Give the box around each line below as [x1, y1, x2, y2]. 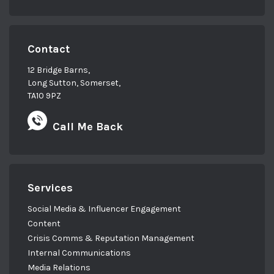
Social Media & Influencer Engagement [28, 204, 181, 215]
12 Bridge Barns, [28, 65, 90, 76]
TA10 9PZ [28, 91, 61, 102]
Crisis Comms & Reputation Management [28, 233, 194, 244]
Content [28, 218, 61, 229]
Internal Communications [28, 248, 131, 259]
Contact [28, 42, 70, 56]
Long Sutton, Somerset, [28, 78, 120, 89]
